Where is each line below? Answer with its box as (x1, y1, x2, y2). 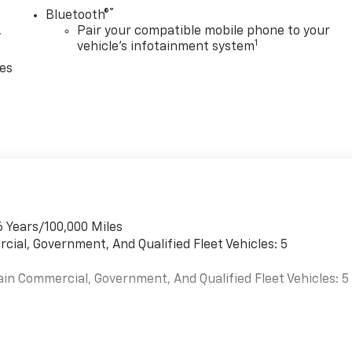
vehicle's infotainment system (77, 41, 255, 54)
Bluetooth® (46, 9, 110, 23)
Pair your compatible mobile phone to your (77, 25, 331, 38)
